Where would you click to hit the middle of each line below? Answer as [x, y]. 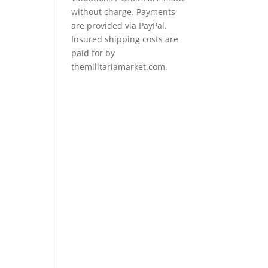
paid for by [93, 53]
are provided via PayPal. [119, 25]
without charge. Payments [124, 12]
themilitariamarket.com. [120, 67]
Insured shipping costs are [125, 39]
